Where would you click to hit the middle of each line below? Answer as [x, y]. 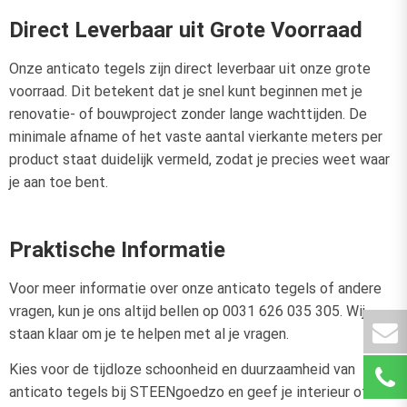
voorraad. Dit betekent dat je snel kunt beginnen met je [186, 91]
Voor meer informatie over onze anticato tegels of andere [195, 288]
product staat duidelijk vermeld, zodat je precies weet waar [199, 159]
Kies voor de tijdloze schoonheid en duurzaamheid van [182, 369]
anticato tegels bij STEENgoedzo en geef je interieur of [189, 392]
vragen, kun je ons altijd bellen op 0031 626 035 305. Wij [187, 311]
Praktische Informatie [117, 249]
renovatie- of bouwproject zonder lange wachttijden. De [188, 114]
